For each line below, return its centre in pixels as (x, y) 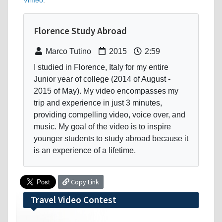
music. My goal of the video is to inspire (102, 127)
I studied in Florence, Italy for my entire (101, 67)
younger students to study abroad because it (111, 139)
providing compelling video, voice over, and (110, 115)
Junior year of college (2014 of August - (102, 79)
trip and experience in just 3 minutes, (98, 103)
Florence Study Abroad (80, 31)
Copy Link (84, 182)
